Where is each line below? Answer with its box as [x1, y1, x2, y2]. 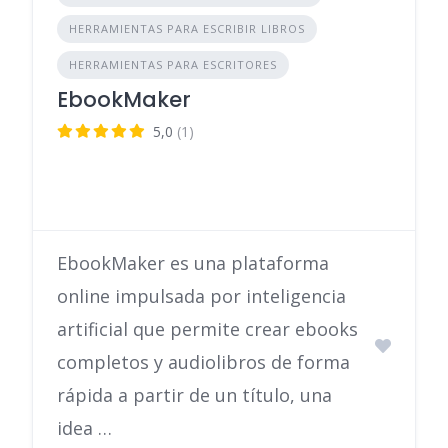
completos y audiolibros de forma [57, 349, 350, 374]
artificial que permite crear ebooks [57, 316, 358, 341]
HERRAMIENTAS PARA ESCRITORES [69, 56, 277, 72]
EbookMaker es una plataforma [57, 250, 329, 275]
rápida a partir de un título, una [57, 382, 332, 407]
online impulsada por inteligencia [57, 283, 346, 308]
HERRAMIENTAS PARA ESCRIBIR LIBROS [69, 20, 305, 36]
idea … [57, 415, 112, 440]
